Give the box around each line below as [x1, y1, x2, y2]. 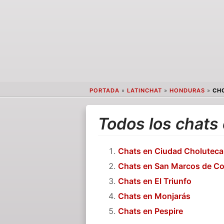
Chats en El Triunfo [118, 175, 192, 186]
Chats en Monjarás [118, 190, 191, 201]
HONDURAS [169, 87, 205, 94]
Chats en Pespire [118, 205, 183, 216]
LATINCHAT [126, 87, 162, 94]
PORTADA [89, 87, 119, 94]
